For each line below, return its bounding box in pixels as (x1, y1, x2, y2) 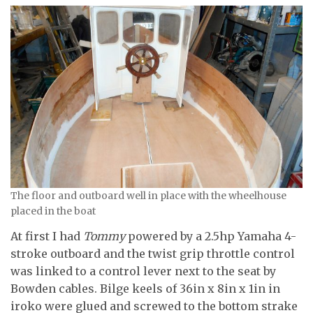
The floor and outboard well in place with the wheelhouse (10, 189, 286, 203)
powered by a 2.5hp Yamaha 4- (125, 228, 296, 243)
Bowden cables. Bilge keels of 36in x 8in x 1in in (10, 281, 280, 296)
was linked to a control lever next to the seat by (10, 263, 276, 278)
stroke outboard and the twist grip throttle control (10, 246, 295, 261)
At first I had (10, 228, 83, 243)
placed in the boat (10, 205, 96, 218)
